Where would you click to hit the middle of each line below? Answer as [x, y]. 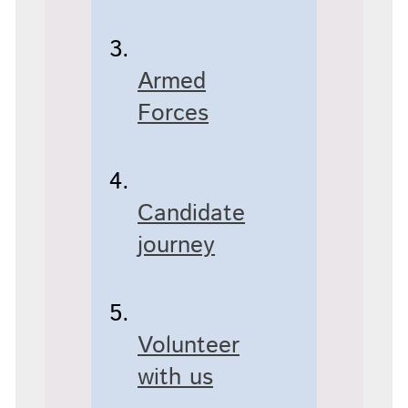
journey [177, 245]
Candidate [192, 213]
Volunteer [189, 345]
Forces [173, 113]
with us [176, 377]
